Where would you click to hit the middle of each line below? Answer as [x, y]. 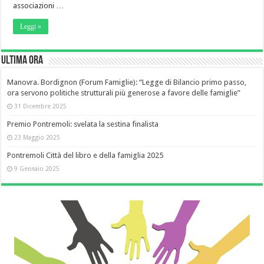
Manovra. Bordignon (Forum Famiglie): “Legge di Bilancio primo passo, [127, 82]
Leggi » [31, 27]
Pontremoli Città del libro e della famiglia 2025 [85, 156]
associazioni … [39, 6]
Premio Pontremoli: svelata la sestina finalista [83, 124]
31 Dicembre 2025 [41, 106]
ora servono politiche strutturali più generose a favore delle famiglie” [124, 93]
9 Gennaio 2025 [37, 169]
